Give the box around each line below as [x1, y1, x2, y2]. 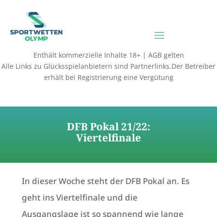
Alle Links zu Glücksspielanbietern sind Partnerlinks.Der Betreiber [1, 62, 216, 71]
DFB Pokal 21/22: [66, 120, 150, 134]
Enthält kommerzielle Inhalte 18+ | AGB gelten [33, 50, 184, 60]
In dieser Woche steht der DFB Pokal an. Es [21, 175, 189, 187]
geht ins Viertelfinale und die [21, 192, 138, 203]
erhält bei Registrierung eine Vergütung [44, 73, 173, 82]
